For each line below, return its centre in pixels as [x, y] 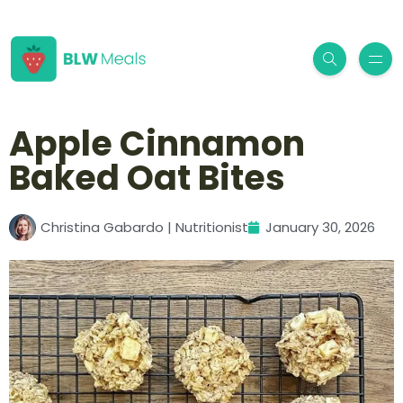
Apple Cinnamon [157, 144]
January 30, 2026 [320, 228]
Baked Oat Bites [147, 178]
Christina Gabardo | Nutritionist [144, 228]
